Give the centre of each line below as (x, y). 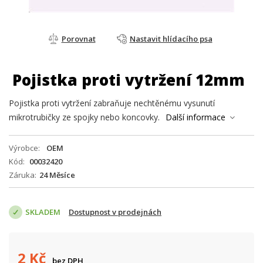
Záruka (22, 175)
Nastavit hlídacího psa (171, 39)
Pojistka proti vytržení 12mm (129, 80)
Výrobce (23, 148)
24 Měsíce (57, 175)
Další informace (195, 117)
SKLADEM (43, 212)
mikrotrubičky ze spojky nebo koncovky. (84, 117)
